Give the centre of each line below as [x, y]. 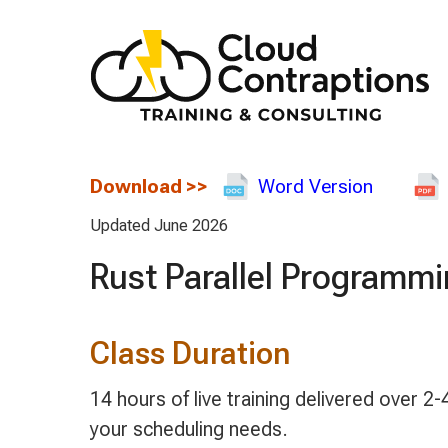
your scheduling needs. [188, 429]
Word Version [315, 186]
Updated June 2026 [158, 226]
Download [135, 186]
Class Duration [189, 353]
